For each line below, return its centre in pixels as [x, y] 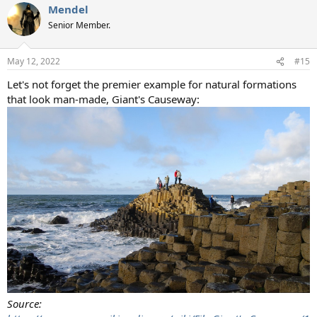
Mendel [68, 9]
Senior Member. [79, 25]
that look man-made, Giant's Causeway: [103, 99]
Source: [24, 304]
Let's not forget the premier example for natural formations [152, 85]
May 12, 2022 [34, 62]
